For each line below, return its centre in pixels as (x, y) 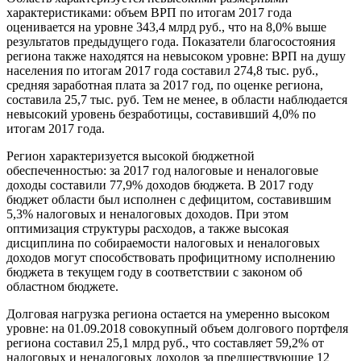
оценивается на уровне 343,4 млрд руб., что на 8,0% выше (166, 27)
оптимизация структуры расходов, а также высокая (147, 229)
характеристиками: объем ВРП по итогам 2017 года (149, 13)
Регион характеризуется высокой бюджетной (131, 156)
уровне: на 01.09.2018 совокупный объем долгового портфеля (177, 329)
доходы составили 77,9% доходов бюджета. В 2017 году (160, 185)
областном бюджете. (62, 287)
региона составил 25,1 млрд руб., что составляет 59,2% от (165, 343)
